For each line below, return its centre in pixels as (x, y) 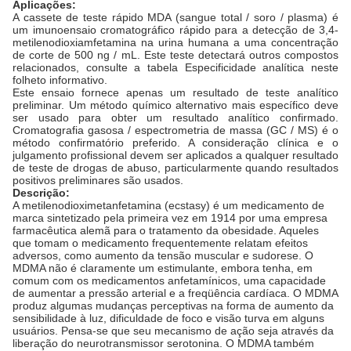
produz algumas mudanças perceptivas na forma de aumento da (173, 306)
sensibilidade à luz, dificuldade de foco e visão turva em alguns (168, 318)
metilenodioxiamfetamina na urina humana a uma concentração (175, 42)
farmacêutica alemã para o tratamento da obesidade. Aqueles (166, 230)
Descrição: (41, 193)
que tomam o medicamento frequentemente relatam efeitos (160, 243)
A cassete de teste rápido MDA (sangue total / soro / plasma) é (175, 17)
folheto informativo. (60, 80)
